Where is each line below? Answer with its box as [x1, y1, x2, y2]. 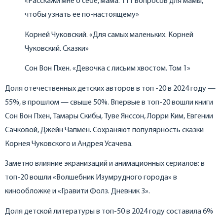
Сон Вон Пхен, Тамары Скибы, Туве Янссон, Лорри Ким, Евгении [5, 112, 213, 120]
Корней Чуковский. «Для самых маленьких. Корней [25, 31, 193, 39]
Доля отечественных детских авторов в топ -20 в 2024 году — [5, 84, 216, 93]
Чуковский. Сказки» [25, 44, 89, 53]
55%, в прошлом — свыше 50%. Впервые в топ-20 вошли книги [5, 98, 213, 107]
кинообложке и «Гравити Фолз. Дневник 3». [5, 187, 150, 196]
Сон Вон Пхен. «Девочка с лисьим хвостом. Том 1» [25, 65, 190, 73]
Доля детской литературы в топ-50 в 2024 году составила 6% [5, 207, 213, 216]
